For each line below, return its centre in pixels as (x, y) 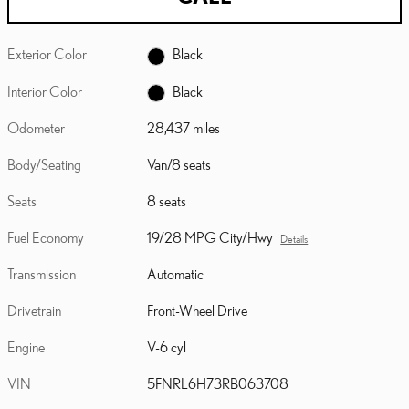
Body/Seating (44, 165)
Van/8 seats (179, 165)
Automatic (176, 274)
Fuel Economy (46, 238)
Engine (26, 347)
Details (294, 239)
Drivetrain (34, 311)
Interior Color (45, 91)
